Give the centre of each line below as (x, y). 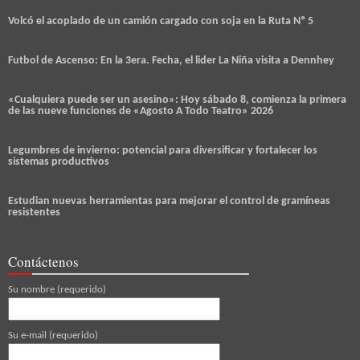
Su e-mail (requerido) (53, 335)
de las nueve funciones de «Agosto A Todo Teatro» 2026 (141, 111)
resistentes (34, 212)
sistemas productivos (59, 162)
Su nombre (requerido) (57, 289)
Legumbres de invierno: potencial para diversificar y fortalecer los (163, 150)
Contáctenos (43, 261)
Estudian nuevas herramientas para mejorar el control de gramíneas (169, 201)
